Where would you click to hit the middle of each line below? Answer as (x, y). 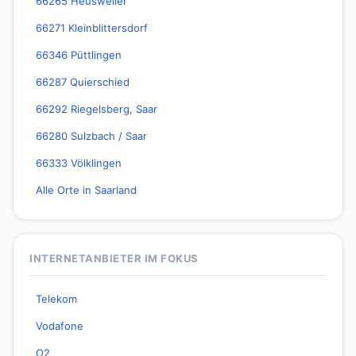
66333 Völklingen (79, 163)
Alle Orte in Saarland (86, 190)
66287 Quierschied (83, 82)
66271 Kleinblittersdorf (92, 28)
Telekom (56, 299)
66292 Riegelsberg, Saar (97, 109)
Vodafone (60, 326)
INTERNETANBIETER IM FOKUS (114, 258)
